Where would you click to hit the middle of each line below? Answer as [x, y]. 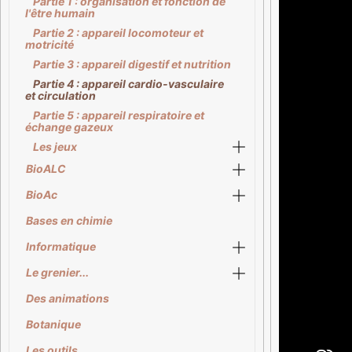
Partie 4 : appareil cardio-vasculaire [128, 84]
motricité [49, 44]
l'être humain [60, 13]
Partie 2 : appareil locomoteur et [118, 33]
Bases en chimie [69, 220]
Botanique [53, 324]
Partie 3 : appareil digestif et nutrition [132, 64]
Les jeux [55, 147]
